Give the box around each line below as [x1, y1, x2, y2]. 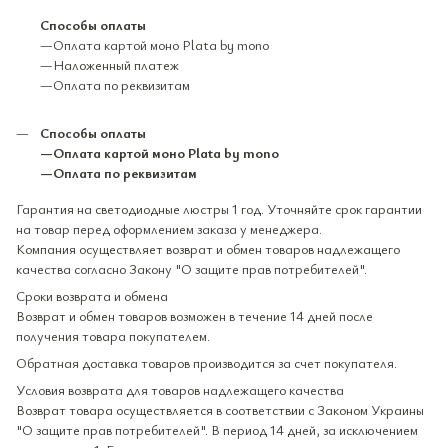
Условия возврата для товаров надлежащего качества [16, 379, 344, 399]
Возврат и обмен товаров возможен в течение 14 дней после [16, 305, 373, 325]
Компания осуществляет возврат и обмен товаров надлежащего [16, 238, 400, 258]
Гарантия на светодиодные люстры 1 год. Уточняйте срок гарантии [16, 198, 422, 218]
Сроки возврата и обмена [16, 285, 168, 305]
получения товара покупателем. [16, 325, 210, 345]
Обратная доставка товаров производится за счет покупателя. [16, 352, 397, 372]
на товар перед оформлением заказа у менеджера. [16, 218, 322, 238]
